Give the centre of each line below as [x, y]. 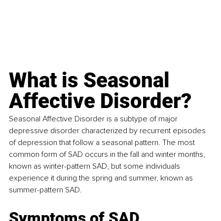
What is [46, 80]
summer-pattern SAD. [45, 190]
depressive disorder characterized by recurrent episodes [108, 131]
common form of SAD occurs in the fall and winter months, [108, 155]
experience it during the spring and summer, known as [102, 178]
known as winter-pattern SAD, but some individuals [95, 166]
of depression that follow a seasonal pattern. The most [103, 143]
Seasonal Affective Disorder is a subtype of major [94, 119]
